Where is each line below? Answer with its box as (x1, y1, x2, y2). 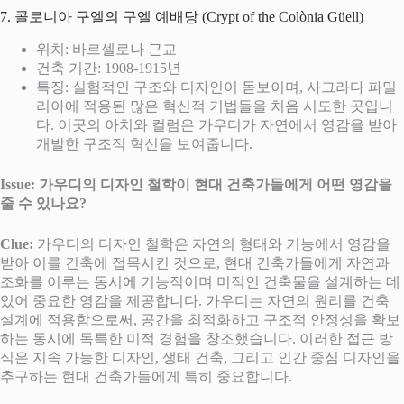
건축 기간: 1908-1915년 (36, 60, 181, 76)
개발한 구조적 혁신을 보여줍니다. (36, 135, 252, 151)
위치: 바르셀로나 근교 (36, 41, 177, 57)
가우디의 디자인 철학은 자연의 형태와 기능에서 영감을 (33, 235, 390, 252)
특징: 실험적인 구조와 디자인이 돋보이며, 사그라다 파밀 (36, 78, 397, 95)
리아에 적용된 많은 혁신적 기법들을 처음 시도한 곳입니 (36, 97, 393, 114)
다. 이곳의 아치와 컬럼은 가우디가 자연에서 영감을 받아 (36, 116, 397, 133)
